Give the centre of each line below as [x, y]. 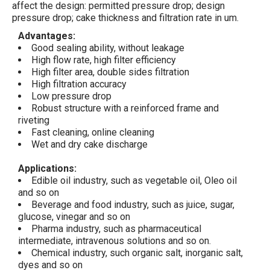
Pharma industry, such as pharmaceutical [116, 229]
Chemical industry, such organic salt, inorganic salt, [137, 253]
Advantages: [47, 36]
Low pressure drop [71, 96]
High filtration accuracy [79, 84]
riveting [34, 121]
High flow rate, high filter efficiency [104, 60]
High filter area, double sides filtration [110, 72]
